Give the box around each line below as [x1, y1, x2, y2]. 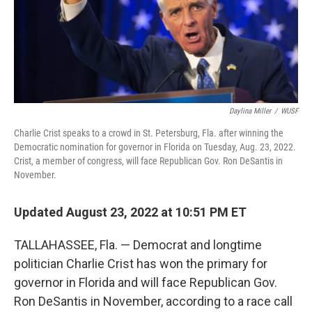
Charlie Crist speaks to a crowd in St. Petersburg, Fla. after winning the [14, 127, 283, 139]
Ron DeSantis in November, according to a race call [14, 294, 292, 309]
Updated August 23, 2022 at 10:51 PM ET [14, 205, 247, 219]
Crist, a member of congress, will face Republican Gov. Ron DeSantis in [14, 155, 283, 166]
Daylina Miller [229, 107, 271, 116]
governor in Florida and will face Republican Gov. [14, 275, 277, 290]
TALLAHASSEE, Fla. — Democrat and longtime [14, 237, 262, 252]
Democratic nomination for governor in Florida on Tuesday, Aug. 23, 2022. [14, 141, 296, 153]
